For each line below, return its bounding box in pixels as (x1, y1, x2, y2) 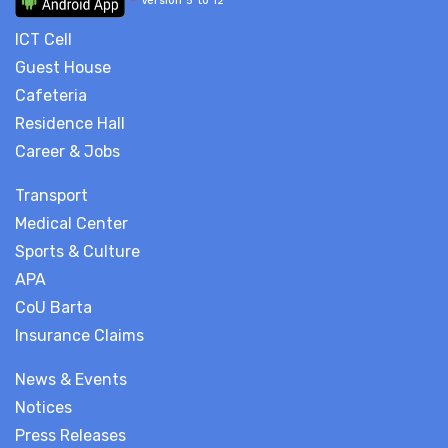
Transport (15, 185, 88, 205)
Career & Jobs (15, 141, 120, 161)
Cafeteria (15, 85, 87, 105)
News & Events (15, 369, 127, 389)
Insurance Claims (15, 325, 144, 345)
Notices (15, 397, 72, 417)
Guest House (15, 57, 111, 77)
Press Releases (15, 425, 126, 445)
